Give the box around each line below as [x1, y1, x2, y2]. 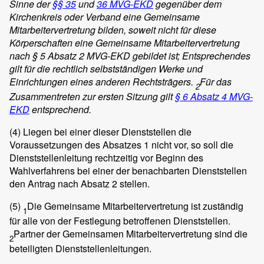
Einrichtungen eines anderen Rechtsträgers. [9, 74, 196, 88]
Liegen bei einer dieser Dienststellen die [21, 124, 192, 138]
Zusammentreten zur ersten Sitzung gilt [9, 89, 175, 103]
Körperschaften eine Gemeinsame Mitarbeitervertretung [9, 35, 240, 49]
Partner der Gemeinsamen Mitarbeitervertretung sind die [14, 226, 247, 240]
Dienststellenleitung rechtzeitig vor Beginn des [9, 150, 203, 164]
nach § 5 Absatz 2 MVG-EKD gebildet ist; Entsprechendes [9, 48, 250, 62]
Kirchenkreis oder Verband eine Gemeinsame [9, 9, 200, 24]
